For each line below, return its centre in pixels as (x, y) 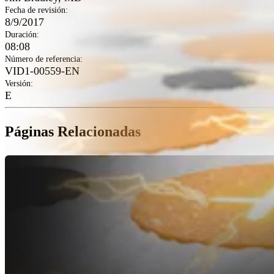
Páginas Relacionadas (73, 131)
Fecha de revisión (35, 10)
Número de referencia (43, 59)
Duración (21, 34)
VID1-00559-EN (42, 71)
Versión (18, 83)
